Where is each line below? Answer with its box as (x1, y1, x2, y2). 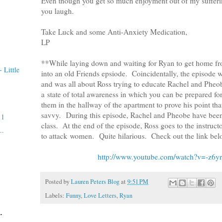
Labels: (45, 191, 66, 200)
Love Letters (84, 191, 116, 200)
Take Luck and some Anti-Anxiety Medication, (41, 27, 187, 37)
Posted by (45, 177, 71, 186)
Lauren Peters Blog (71, 177, 119, 186)
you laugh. (41, 6, 74, 16)
